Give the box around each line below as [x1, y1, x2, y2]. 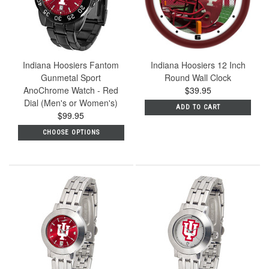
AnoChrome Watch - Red [23, 83, 119, 96]
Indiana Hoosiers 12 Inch [150, 58, 246, 71]
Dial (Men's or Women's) [24, 96, 118, 109]
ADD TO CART [175, 103, 220, 111]
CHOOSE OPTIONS [42, 128, 100, 136]
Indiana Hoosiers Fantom [23, 58, 119, 71]
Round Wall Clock [165, 71, 232, 83]
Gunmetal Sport [41, 71, 101, 83]
